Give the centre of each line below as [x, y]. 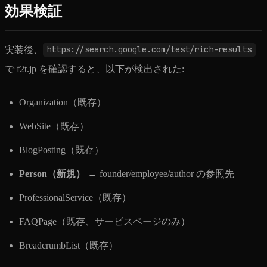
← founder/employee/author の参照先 [160, 173]
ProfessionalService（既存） [75, 197]
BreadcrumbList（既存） [69, 245]
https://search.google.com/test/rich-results [149, 50]
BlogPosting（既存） [61, 150]
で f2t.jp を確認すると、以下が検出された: [94, 69]
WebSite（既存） [54, 126]
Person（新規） [52, 173]
